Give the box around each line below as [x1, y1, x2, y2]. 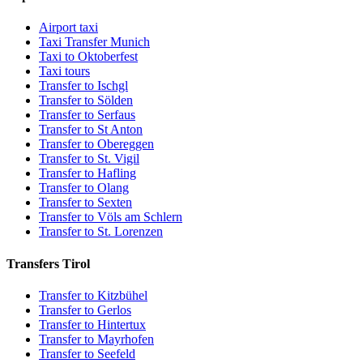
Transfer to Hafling [39, 166, 136, 181]
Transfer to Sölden [39, 93, 133, 108]
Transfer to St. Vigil [39, 152, 139, 166]
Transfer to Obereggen [39, 137, 154, 152]
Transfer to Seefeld [39, 346, 135, 361]
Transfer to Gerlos [39, 302, 131, 317]
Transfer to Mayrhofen [39, 331, 154, 346]
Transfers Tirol [6, 256, 90, 271]
